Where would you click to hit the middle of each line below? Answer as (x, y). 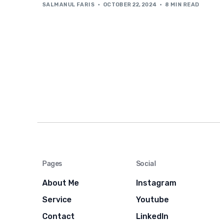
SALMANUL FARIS (69, 4)
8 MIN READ (182, 4)
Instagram (156, 183)
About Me (61, 183)
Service (57, 199)
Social (146, 164)
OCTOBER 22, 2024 (130, 4)
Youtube (152, 199)
